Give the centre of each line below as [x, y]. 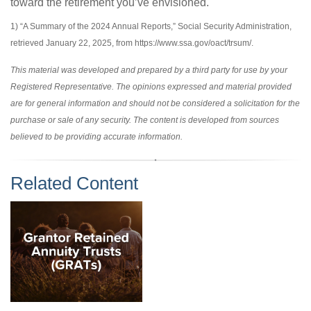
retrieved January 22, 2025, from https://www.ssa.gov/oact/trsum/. [132, 43]
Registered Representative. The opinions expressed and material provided [151, 87]
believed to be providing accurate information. [96, 137]
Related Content [74, 183]
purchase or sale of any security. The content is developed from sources [145, 120]
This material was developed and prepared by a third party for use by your [149, 70]
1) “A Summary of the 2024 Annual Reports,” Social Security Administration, [151, 26]
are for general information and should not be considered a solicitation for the [155, 103]
